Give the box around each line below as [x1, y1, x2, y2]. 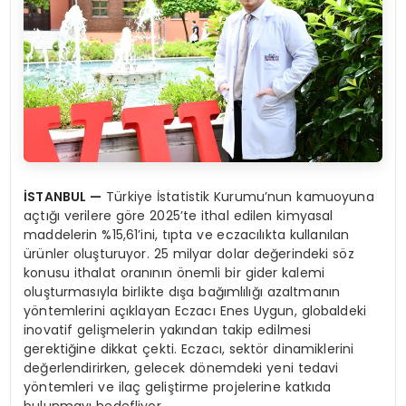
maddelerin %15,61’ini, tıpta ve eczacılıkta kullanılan [24, 226, 350, 245]
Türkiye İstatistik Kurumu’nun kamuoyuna [101, 188, 374, 207]
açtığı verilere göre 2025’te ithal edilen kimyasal [24, 207, 333, 226]
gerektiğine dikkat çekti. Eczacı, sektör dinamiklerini [24, 340, 354, 359]
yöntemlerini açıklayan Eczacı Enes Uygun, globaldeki [24, 302, 366, 321]
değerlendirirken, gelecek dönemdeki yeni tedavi [24, 359, 339, 378]
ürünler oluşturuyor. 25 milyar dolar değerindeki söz [24, 245, 354, 264]
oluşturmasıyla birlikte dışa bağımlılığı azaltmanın [24, 283, 341, 302]
